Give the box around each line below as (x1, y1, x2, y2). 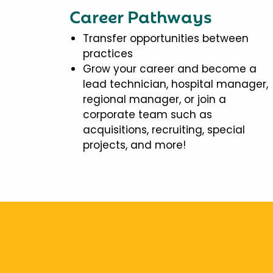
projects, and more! (83, 137, 186, 152)
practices (83, 46, 133, 61)
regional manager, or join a (83, 91, 226, 107)
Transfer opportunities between (83, 30, 249, 46)
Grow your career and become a (83, 61, 257, 76)
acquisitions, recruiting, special (83, 122, 245, 137)
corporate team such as (83, 107, 212, 122)
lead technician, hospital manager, (83, 76, 268, 91)
